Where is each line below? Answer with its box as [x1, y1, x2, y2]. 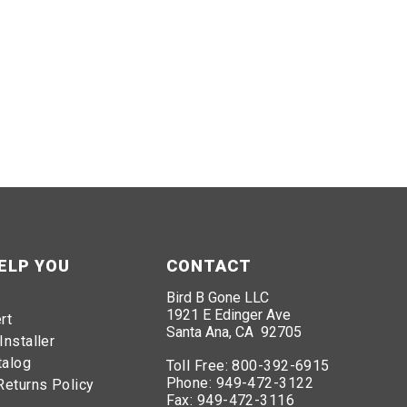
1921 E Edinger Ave [165, 306, 291, 324]
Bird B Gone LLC [165, 289, 269, 307]
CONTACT [165, 256, 252, 276]
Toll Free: [165, 357, 233, 375]
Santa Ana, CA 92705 [165, 323, 302, 342]
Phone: [165, 374, 216, 392]
